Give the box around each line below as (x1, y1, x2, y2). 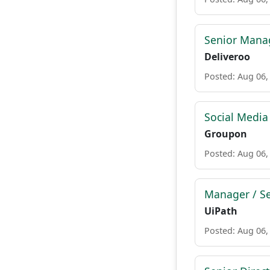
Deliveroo (204, 50, 250, 63)
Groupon (204, 127, 247, 140)
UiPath (204, 204, 237, 218)
